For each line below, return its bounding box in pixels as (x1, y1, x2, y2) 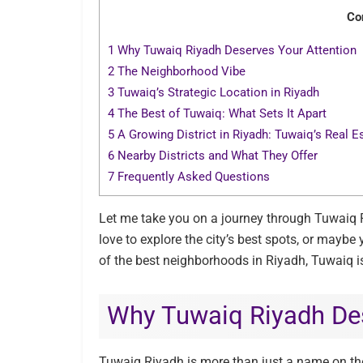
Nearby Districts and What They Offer (114, 148, 318, 164)
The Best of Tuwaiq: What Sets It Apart (114, 106, 327, 122)
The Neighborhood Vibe (114, 64, 246, 79)
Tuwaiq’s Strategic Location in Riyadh (114, 85, 319, 100)
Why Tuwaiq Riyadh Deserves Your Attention (114, 43, 357, 58)
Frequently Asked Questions (114, 169, 270, 185)
